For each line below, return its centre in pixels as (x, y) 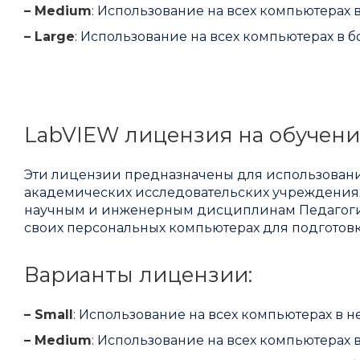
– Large (49, 37)
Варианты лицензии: (138, 275)
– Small (49, 315)
